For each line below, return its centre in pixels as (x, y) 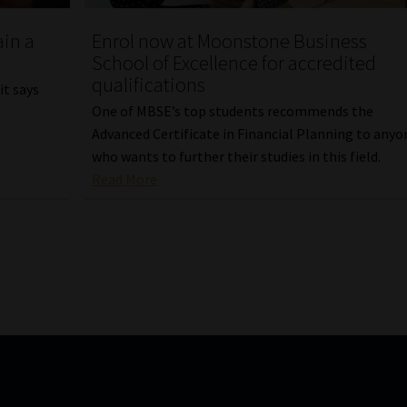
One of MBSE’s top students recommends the (233, 110)
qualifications (149, 85)
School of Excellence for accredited (234, 63)
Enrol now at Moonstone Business (230, 41)
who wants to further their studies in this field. (237, 156)
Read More (125, 179)
